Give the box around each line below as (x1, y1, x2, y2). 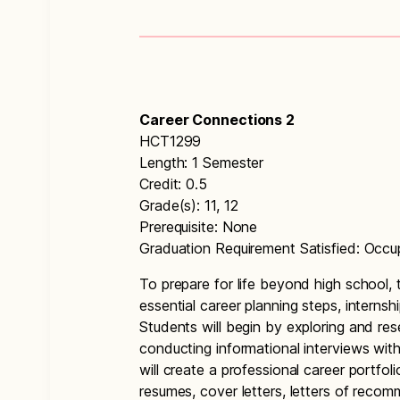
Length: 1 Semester (139, 154, 264, 171)
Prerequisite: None (139, 218, 258, 236)
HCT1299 (139, 132, 202, 150)
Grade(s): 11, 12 (139, 196, 238, 214)
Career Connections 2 (139, 111, 295, 129)
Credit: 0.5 (139, 175, 207, 193)
